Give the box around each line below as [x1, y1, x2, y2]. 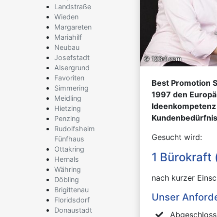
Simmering [54, 84, 89, 92]
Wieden [54, 13, 78, 21]
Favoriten [54, 74, 84, 82]
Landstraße [54, 2, 91, 11]
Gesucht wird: [152, 132, 202, 142]
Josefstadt [54, 53, 90, 62]
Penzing [54, 114, 80, 123]
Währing [54, 165, 81, 173]
